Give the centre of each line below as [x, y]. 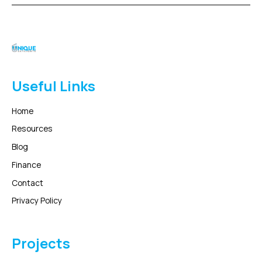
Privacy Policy [37, 201]
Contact [27, 182]
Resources [32, 129]
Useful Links [53, 86]
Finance [26, 164]
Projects [41, 244]
